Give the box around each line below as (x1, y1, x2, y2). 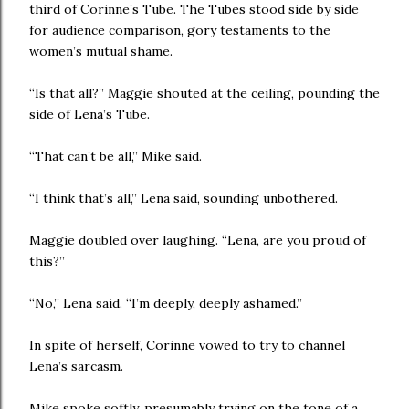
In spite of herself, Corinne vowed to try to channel (29, 337, 345, 353)
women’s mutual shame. (29, 43, 176, 59)
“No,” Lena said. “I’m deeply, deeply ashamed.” (29, 295, 309, 311)
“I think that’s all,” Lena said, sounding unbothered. (29, 190, 341, 206)
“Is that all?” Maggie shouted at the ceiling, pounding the (29, 85, 380, 101)
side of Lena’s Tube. (29, 106, 150, 122)
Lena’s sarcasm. (29, 358, 127, 374)
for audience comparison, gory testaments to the (29, 22, 330, 38)
